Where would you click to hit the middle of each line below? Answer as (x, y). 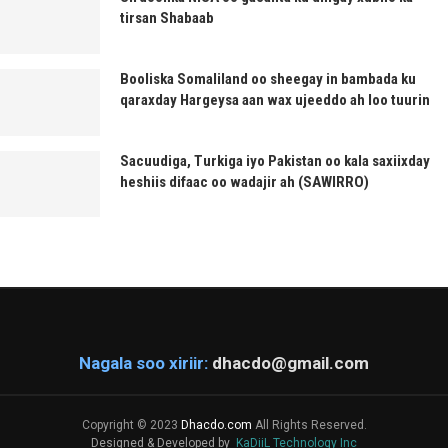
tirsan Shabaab (167, 18)
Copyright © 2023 (131, 425)
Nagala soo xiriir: (143, 363)
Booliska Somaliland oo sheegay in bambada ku (268, 78)
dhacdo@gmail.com (290, 363)
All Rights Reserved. (309, 425)
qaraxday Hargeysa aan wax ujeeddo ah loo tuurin (275, 99)
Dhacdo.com (216, 425)
